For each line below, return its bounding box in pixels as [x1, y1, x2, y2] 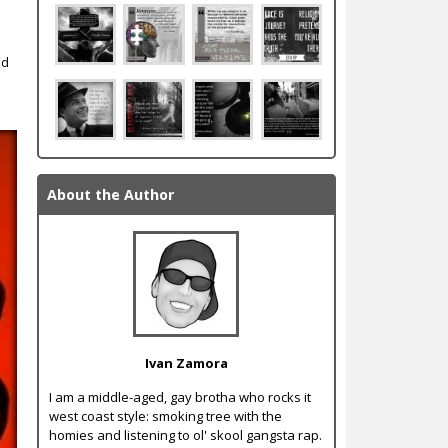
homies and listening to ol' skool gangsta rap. [48, 425, 322, 444]
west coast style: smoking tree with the [48, 406, 282, 425]
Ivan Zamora [144, 353, 228, 372]
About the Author [46, 185, 174, 205]
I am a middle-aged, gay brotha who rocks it [48, 387, 311, 406]
